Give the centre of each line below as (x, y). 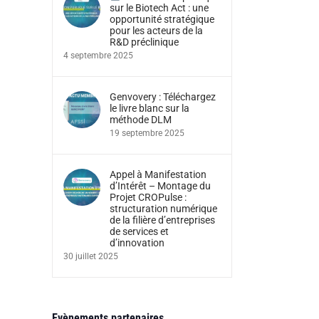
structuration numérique (163, 209)
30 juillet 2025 (91, 256)
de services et (139, 231)
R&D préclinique (144, 42)
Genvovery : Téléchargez (163, 97)
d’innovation (137, 243)
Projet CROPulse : (148, 197)
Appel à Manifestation (158, 174)
